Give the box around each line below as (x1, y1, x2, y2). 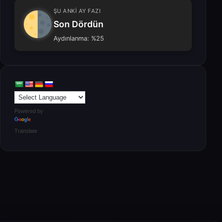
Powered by (14, 108, 43, 114)
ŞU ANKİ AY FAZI (53, 7, 101, 14)
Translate (14, 127, 37, 134)
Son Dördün (53, 19, 104, 29)
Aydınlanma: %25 (53, 35, 104, 42)
